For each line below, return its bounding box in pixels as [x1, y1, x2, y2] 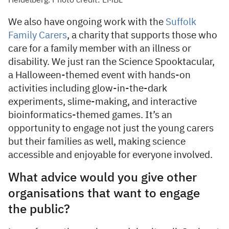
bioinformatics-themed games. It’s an [8, 110, 172, 120]
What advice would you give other [8, 171, 197, 184]
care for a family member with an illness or [8, 43, 191, 54]
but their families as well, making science [8, 136, 186, 147]
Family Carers [8, 30, 67, 40]
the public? [8, 203, 70, 216]
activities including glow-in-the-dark [8, 83, 167, 94]
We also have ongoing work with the [8, 17, 166, 27]
